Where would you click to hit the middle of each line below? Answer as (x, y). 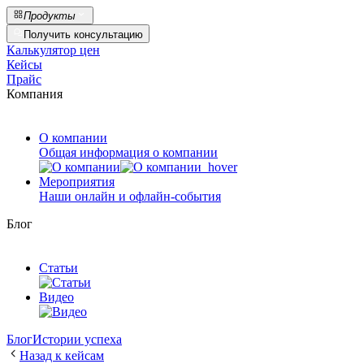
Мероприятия (77, 181)
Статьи (58, 267)
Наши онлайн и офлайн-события (130, 196)
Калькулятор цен (53, 50)
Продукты (50, 16)
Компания (35, 93)
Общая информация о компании (128, 152)
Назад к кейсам (62, 355)
